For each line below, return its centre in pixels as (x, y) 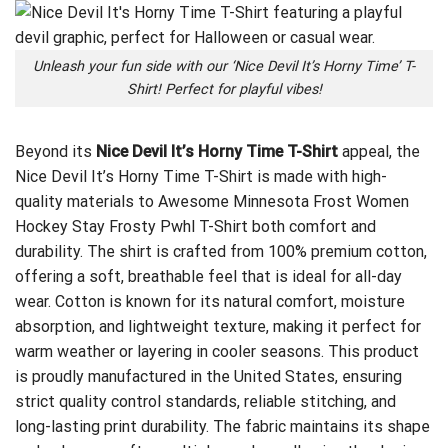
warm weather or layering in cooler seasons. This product (217, 352)
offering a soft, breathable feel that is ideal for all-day (208, 277)
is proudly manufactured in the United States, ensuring (208, 377)
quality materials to (86, 202)
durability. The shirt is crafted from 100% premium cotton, (221, 252)
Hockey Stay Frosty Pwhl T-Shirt (131, 227)
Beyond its (55, 152)
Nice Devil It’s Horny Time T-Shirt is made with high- (201, 177)
